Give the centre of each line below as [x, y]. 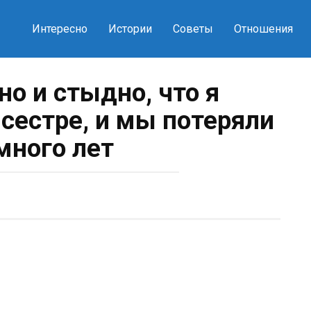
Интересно [59, 29]
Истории [130, 29]
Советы [193, 29]
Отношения [263, 29]
